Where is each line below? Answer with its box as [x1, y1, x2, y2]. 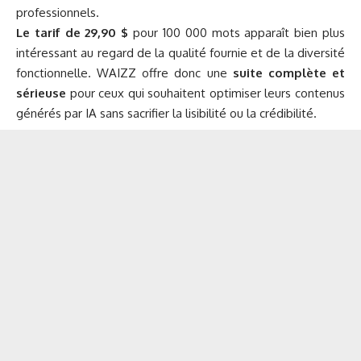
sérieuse [16, 85, 66, 102]
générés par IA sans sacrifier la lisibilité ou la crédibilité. [16, 106, 317, 122]
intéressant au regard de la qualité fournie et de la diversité [16, 45, 345, 61]
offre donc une [136, 65, 233, 81]
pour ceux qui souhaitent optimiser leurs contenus [66, 85, 345, 102]
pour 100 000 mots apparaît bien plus [128, 25, 346, 41]
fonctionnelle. [16, 65, 98, 81]
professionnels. [16, 5, 99, 21]
